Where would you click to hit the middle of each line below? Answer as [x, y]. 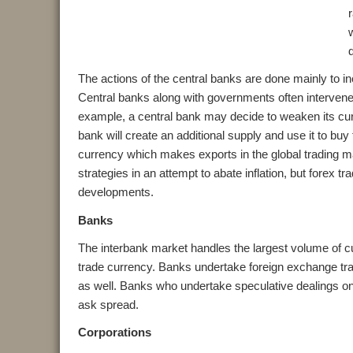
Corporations [114, 333]
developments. [115, 192]
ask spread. [108, 305]
